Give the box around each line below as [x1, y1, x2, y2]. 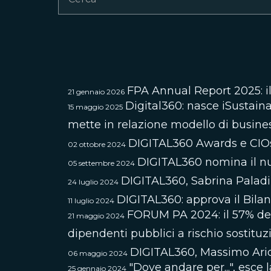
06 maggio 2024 [68, 249, 128, 258]
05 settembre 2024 [68, 158, 135, 168]
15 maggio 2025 [68, 102, 123, 111]
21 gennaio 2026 [68, 87, 125, 96]
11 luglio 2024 [68, 196, 114, 205]
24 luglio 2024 [68, 177, 119, 186]
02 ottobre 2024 [68, 140, 126, 149]
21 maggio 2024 [68, 211, 125, 220]
